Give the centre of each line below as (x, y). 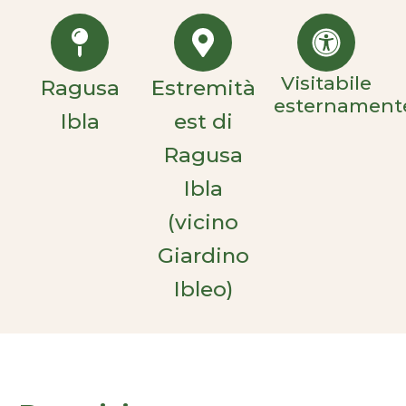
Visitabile (326, 83)
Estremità (203, 88)
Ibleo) (203, 289)
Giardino (203, 256)
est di (203, 121)
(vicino (203, 222)
